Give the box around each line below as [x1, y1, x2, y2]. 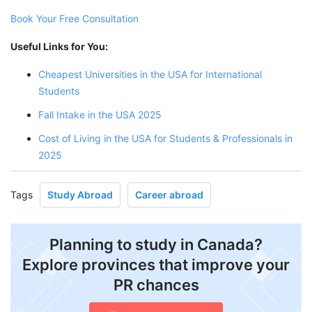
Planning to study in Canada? [49, 235, 263, 253]
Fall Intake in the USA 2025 [38, 108, 162, 120]
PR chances [113, 275, 199, 294]
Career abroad [135, 188, 203, 201]
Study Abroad [47, 188, 113, 201]
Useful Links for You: [10, 40, 108, 52]
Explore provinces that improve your [22, 255, 290, 274]
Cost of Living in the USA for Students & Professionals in [38, 132, 292, 144]
